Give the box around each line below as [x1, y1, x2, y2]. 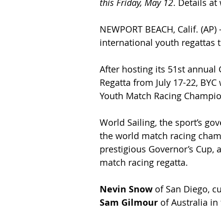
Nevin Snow [100, 183, 152, 195]
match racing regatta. [100, 156, 188, 168]
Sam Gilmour [100, 196, 158, 209]
